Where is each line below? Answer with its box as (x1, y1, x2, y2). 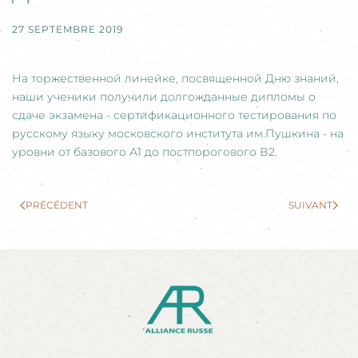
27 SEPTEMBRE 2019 (12, 22, 123, 35)
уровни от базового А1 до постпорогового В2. (12, 144, 277, 159)
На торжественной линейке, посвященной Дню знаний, (12, 70, 339, 86)
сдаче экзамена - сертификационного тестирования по (12, 107, 336, 122)
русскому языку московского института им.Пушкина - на (12, 125, 344, 141)
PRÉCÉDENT (26, 198, 88, 211)
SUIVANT (288, 198, 332, 211)
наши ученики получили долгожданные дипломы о (12, 89, 316, 104)
